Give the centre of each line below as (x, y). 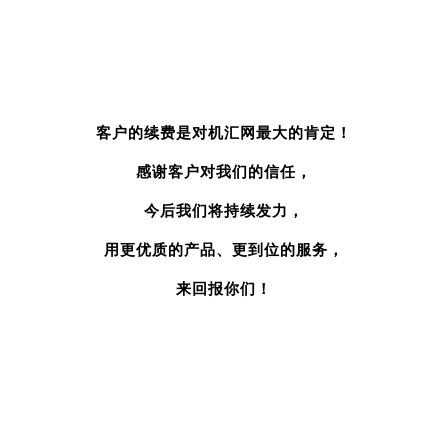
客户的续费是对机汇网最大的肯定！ (224, 132)
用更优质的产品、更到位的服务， (224, 249)
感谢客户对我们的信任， (224, 171)
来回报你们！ (224, 288)
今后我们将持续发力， (224, 210)
